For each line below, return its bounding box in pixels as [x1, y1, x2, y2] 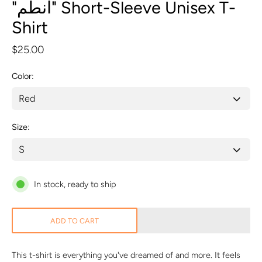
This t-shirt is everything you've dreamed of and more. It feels [12, 250, 240, 261]
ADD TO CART [50, 216, 99, 226]
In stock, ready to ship [34, 179, 116, 190]
